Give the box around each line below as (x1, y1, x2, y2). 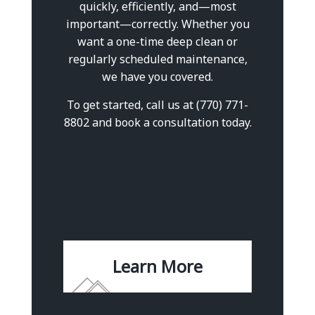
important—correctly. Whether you (65, 15, 250, 32)
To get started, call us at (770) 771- (67, 96, 248, 112)
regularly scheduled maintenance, (67, 51, 247, 67)
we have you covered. (102, 68, 213, 84)
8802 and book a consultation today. (63, 114, 252, 130)
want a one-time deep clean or (77, 33, 238, 49)
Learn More (112, 255, 202, 278)
